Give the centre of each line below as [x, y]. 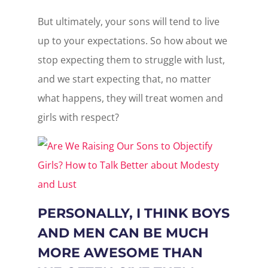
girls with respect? [78, 117]
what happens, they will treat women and [130, 98]
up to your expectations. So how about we [132, 40]
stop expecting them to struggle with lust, [131, 60]
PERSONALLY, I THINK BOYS [133, 213]
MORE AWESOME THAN [120, 252]
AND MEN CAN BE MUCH [123, 233]
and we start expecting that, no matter [124, 79]
